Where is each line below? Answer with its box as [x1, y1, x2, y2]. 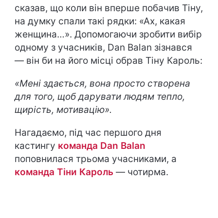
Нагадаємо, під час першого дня [15, 127, 162, 138]
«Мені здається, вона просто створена [15, 78, 190, 89]
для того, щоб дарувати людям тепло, [15, 91, 185, 102]
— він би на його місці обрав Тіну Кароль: [15, 55, 202, 66]
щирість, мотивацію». [15, 104, 112, 115]
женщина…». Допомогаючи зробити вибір [15, 29, 202, 40]
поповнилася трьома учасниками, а [15, 153, 177, 164]
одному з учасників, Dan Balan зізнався [15, 42, 192, 53]
